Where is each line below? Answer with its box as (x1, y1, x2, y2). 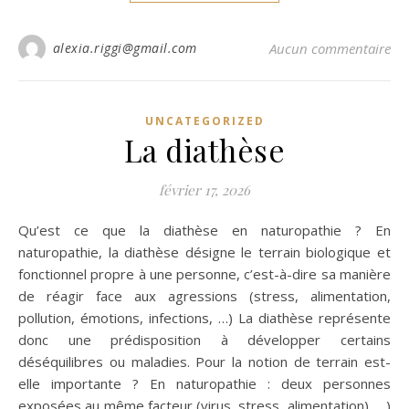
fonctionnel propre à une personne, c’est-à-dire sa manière (18, 265, 391, 283)
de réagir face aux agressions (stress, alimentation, (18, 287, 391, 305)
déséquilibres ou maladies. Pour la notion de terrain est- (18, 352, 391, 371)
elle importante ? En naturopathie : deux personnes (18, 374, 391, 393)
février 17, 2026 (159, 181, 250, 199)
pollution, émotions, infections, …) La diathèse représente (18, 309, 391, 327)
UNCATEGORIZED (144, 113, 265, 129)
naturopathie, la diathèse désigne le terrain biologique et (18, 243, 391, 261)
